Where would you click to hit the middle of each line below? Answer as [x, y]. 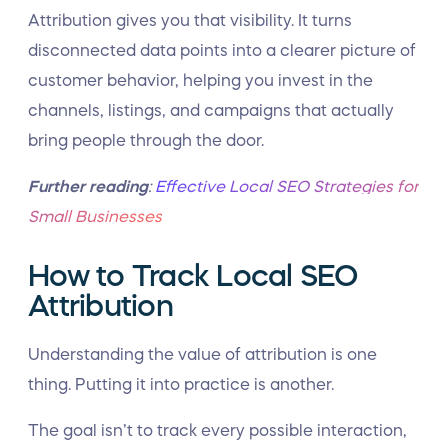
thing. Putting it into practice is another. [183, 384]
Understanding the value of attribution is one [202, 354]
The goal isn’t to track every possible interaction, [217, 430]
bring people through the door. [146, 140]
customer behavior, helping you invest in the [200, 80]
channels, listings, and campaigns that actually [211, 110]
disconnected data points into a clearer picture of [222, 50]
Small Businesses [95, 216]
